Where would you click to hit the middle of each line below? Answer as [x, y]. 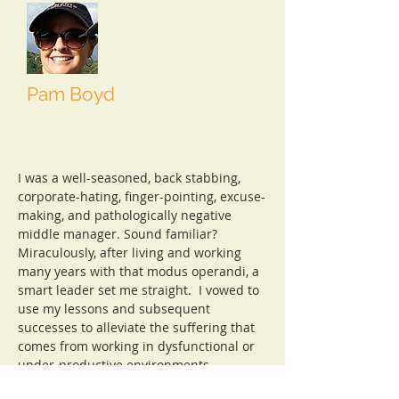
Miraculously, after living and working [130, 252]
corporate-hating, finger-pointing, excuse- [142, 196]
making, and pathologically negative [125, 215]
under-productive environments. [115, 365]
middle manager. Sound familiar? [118, 234]
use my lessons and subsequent [114, 309]
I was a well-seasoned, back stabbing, [129, 178]
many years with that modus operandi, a [138, 271]
